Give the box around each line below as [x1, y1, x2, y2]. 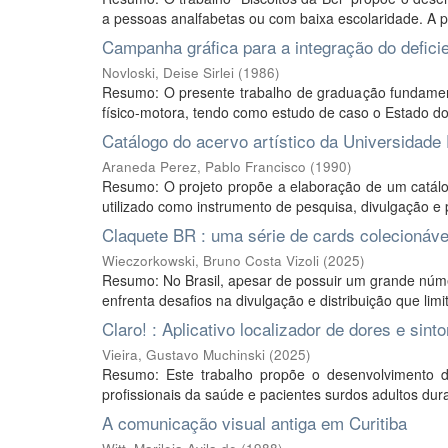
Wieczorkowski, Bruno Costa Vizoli [102, 251, 319, 270]
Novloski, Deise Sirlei [102, 63, 234, 82]
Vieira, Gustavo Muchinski [102, 345, 265, 364]
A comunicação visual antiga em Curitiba [102, 410, 407, 435]
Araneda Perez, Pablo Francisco [102, 157, 306, 176]
